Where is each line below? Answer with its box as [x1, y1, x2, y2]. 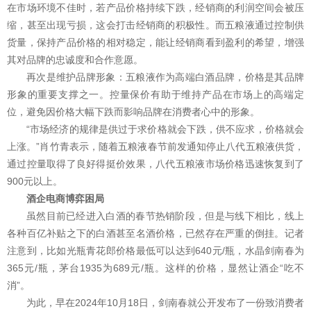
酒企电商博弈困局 [26, 193, 104, 205]
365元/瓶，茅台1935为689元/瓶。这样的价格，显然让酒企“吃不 [7, 262, 304, 274]
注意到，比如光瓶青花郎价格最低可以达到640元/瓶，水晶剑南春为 [7, 245, 304, 257]
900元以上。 [7, 176, 62, 187]
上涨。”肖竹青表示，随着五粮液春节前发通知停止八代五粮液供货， [7, 141, 304, 153]
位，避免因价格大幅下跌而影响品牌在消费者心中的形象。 [7, 106, 260, 118]
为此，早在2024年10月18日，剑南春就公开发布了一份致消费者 [26, 297, 304, 309]
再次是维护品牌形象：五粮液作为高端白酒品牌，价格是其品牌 [26, 72, 304, 83]
